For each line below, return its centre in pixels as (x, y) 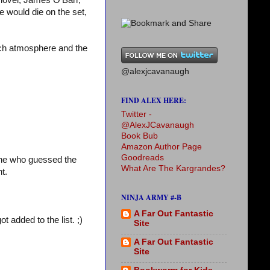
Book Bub (140, 136)
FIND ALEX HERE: (154, 100)
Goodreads (143, 158)
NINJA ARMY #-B (151, 197)
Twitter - (137, 114)
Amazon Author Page (162, 147)
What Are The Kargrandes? (173, 168)
